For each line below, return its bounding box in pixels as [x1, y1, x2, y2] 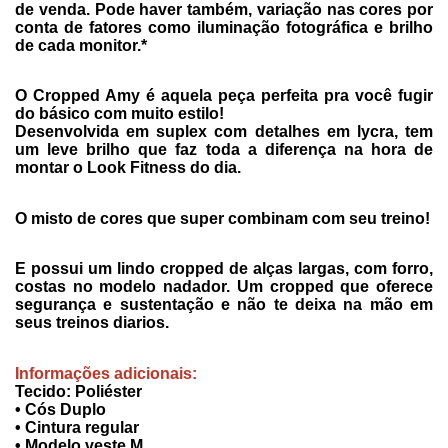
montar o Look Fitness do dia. [15, 159, 241, 177]
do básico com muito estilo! [15, 105, 228, 123]
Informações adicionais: [15, 365, 197, 383]
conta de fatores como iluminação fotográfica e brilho [15, 18, 433, 36]
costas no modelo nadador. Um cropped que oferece [15, 278, 433, 296]
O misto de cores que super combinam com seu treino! [15, 209, 430, 227]
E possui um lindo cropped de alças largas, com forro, [15, 260, 433, 278]
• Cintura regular [15, 419, 139, 437]
